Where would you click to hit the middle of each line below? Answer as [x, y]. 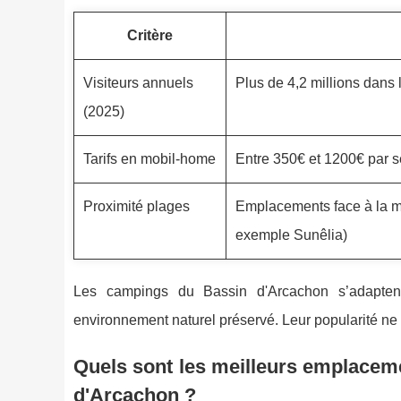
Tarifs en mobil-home [149, 159]
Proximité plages [137, 207]
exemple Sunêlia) [291, 235]
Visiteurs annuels [138, 83]
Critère [150, 36]
